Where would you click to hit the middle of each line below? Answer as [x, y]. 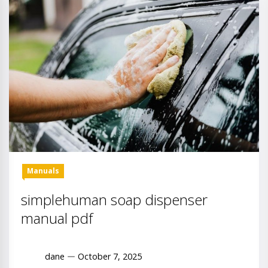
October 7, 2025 [110, 257]
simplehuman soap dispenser [114, 199]
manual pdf [57, 218]
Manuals [43, 170]
